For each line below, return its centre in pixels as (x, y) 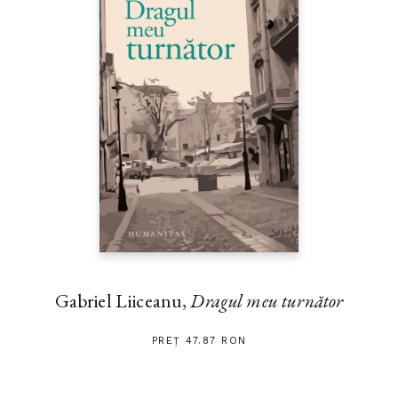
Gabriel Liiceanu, (123, 300)
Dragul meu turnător (267, 300)
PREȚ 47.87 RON (199, 340)
